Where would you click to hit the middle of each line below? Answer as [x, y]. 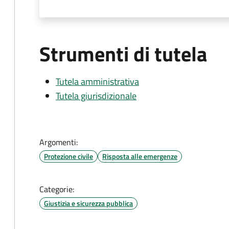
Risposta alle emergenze [140, 156]
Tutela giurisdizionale [96, 96]
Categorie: [57, 189]
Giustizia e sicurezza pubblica [88, 203]
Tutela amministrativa [97, 82]
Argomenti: [59, 142]
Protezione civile [68, 156]
